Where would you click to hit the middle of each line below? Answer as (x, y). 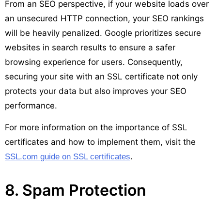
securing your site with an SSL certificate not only (101, 76)
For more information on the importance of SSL (96, 127)
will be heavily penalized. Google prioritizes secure (103, 33)
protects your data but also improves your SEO (96, 91)
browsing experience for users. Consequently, (94, 62)
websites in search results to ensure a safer (90, 47)
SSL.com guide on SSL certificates (68, 156)
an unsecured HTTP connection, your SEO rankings (104, 18)
